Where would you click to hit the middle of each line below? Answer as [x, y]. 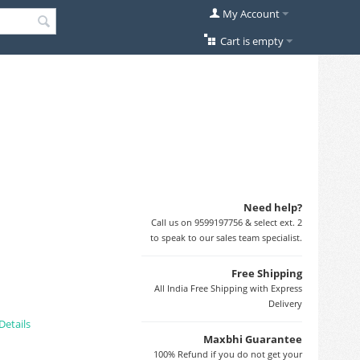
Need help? [273, 207]
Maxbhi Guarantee [253, 339]
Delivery [285, 303]
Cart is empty [252, 41]
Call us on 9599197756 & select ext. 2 [227, 222]
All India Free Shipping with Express [228, 288]
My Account [251, 14]
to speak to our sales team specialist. [226, 237]
